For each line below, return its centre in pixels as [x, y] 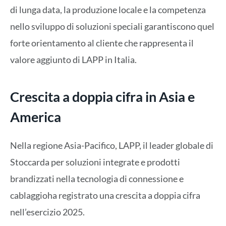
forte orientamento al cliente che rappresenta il [102, 43]
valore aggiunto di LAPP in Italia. [73, 60]
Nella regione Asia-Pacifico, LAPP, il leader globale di [112, 145]
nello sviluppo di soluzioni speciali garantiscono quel [112, 26]
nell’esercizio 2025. [47, 212]
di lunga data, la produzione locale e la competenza [108, 10]
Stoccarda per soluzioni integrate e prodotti [95, 162]
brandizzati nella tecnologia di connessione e [97, 178]
